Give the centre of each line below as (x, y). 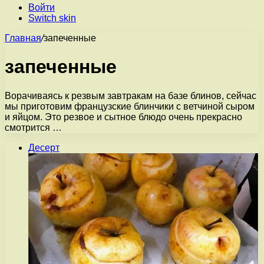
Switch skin (52, 18)
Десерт (44, 147)
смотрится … (33, 127)
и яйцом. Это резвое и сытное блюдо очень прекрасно (123, 117)
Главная (23, 38)
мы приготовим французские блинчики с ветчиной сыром (130, 106)
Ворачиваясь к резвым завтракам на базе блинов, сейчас (131, 95)
